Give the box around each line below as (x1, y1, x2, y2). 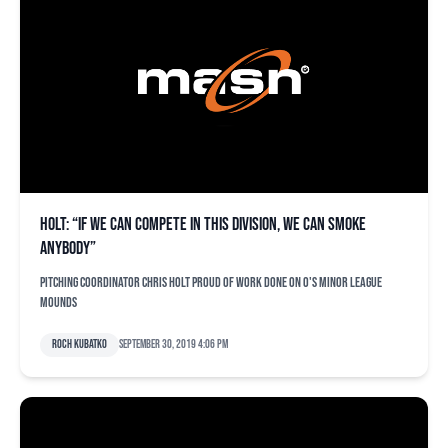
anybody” (40, 238, 96, 259)
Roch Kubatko (52, 337, 107, 352)
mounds (40, 294, 77, 311)
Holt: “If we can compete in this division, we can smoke (40, 214, 366, 235)
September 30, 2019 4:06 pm (119, 337, 228, 352)
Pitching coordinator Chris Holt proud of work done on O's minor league (40, 274, 382, 291)
